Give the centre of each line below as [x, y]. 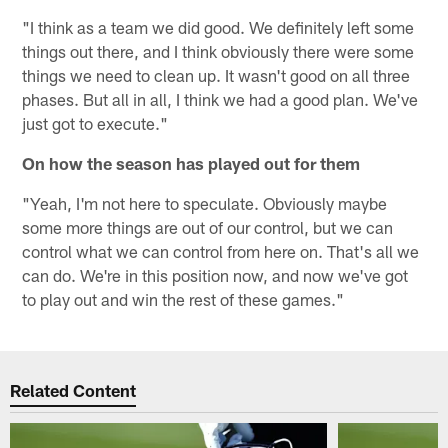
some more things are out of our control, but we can [208, 226]
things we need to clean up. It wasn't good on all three [216, 74]
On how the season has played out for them [191, 162]
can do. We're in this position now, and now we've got [215, 274]
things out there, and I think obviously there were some [218, 50]
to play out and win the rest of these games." [183, 298]
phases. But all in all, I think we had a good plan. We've [220, 98]
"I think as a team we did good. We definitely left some [218, 26]
